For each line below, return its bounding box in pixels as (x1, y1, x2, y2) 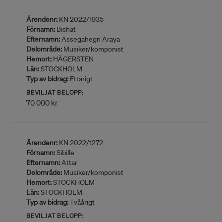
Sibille (55, 148, 74, 157)
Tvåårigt (68, 198, 95, 207)
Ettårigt (68, 74, 93, 83)
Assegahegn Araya (60, 35, 120, 44)
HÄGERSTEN (52, 55, 94, 63)
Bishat (55, 25, 76, 34)
